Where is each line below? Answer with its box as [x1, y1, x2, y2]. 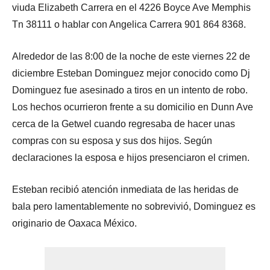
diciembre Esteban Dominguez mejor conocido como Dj [12, 67, 250, 78]
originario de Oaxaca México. [12, 218, 137, 228]
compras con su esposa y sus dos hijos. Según [12, 135, 212, 146]
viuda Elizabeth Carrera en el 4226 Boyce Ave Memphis [12, 2, 251, 13]
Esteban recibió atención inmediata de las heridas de [12, 184, 239, 195]
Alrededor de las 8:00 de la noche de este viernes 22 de [12, 51, 250, 61]
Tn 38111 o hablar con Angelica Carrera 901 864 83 [12, 19, 233, 30]
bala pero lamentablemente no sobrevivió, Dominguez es [12, 201, 256, 212]
